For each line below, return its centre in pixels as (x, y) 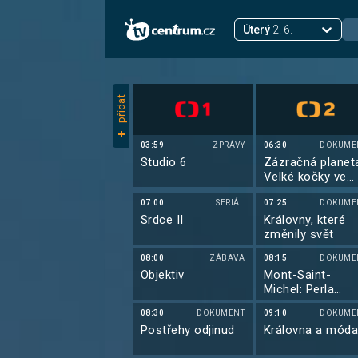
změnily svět (299, 234)
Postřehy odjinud (188, 330)
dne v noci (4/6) (308, 191)
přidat (121, 109)
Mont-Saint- (298, 275)
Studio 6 (164, 162)
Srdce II (162, 220)
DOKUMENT (221, 313)
